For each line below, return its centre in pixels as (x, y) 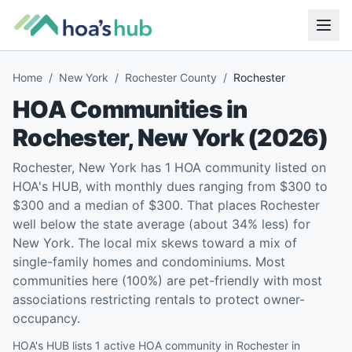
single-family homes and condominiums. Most (149, 262)
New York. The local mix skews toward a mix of (155, 243)
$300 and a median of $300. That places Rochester (166, 205)
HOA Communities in (130, 109)
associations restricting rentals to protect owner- (159, 299)
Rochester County (171, 77)
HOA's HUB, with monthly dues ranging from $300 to (170, 186)
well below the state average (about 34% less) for (161, 224)
